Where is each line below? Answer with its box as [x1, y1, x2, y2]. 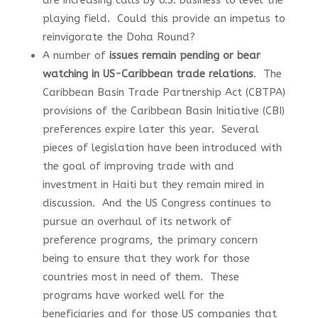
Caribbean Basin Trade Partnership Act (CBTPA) [42, 86, 285, 99]
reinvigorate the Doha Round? [42, 31, 199, 43]
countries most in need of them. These [42, 270, 239, 283]
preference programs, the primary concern [42, 234, 258, 246]
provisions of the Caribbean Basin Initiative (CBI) [42, 104, 285, 117]
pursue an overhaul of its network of [42, 215, 231, 228]
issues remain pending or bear [109, 49, 261, 62]
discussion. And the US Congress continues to [42, 197, 271, 209]
